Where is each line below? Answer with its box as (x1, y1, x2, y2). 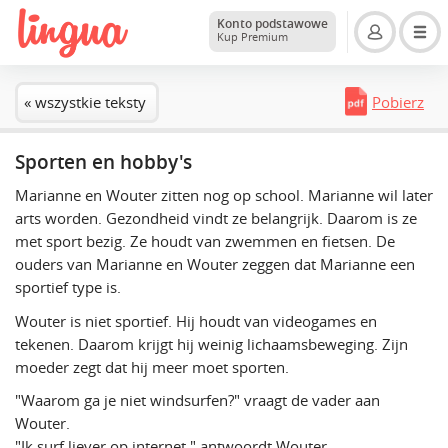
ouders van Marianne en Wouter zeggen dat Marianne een (15, 254, 415, 275)
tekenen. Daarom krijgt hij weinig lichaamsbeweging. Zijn (15, 333, 408, 354)
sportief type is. (15, 277, 121, 298)
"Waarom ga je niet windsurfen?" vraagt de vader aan (15, 390, 380, 411)
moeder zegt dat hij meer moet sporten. (15, 356, 289, 377)
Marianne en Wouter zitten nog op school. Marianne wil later (15, 185, 433, 206)
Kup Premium (217, 29, 288, 44)
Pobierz (372, 92, 424, 113)
